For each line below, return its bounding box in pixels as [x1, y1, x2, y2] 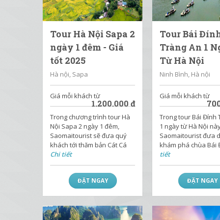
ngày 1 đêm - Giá [50, 41, 124, 53]
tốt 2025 [50, 55, 85, 66]
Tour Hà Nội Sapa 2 [50, 28, 135, 40]
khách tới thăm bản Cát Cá [50, 140, 127, 149]
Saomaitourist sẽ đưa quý [50, 131, 127, 140]
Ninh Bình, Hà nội [160, 70, 211, 79]
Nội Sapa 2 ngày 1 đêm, [50, 122, 119, 131]
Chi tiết [50, 150, 72, 159]
